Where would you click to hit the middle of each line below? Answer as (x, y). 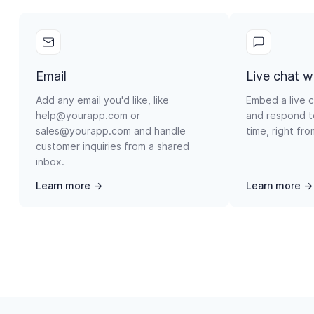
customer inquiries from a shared (112, 146)
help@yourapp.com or (88, 115)
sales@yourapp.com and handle (111, 130)
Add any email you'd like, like (102, 100)
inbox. (50, 161)
